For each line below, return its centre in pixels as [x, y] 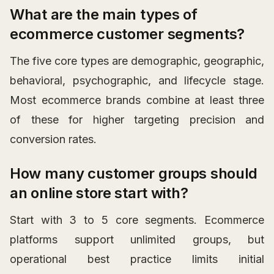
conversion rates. [53, 139]
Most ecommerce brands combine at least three [137, 100]
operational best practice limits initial [137, 259]
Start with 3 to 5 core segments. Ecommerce [137, 220]
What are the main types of [104, 15]
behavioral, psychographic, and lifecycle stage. [137, 81]
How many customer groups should [134, 174]
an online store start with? [99, 193]
